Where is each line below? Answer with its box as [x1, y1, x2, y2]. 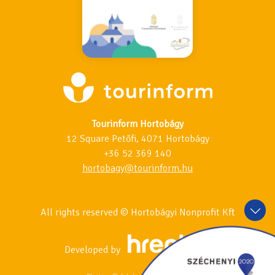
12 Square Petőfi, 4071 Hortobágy [66, 133, 209, 145]
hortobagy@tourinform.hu [82, 162, 193, 175]
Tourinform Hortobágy [91, 118, 184, 131]
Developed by [64, 244, 123, 257]
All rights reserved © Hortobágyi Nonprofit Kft [40, 206, 235, 219]
